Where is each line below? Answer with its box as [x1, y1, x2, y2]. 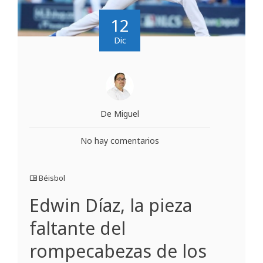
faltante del [29, 215, 126, 240]
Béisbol [39, 172, 65, 183]
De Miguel [100, 107, 139, 119]
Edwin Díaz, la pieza [29, 193, 192, 217]
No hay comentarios [80, 134, 159, 146]
